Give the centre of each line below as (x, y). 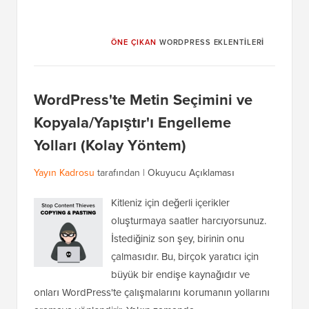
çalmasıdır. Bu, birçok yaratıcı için (185, 257)
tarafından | (121, 173)
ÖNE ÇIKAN (134, 42)
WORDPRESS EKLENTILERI (210, 42)
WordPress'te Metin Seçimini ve (143, 100)
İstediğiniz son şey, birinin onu (178, 239)
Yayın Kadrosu (64, 173)
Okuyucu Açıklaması (191, 173)
